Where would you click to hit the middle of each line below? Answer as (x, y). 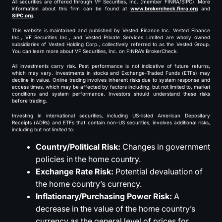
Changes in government (165, 147)
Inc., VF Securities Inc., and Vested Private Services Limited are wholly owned (111, 37)
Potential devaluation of (158, 171)
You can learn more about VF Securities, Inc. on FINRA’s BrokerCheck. (95, 51)
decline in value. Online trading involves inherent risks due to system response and (111, 80)
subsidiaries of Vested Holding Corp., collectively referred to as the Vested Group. (111, 44)
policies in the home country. (88, 159)
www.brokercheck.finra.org (164, 8)
